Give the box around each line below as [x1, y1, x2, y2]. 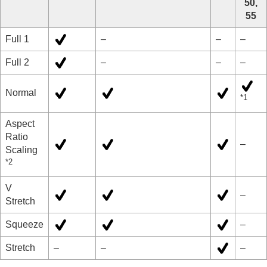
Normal [5, 87, 36, 98]
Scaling [5, 144, 38, 155]
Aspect [5, 118, 35, 129]
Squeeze [5, 219, 44, 229]
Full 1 [5, 33, 29, 44]
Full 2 [5, 57, 29, 67]
